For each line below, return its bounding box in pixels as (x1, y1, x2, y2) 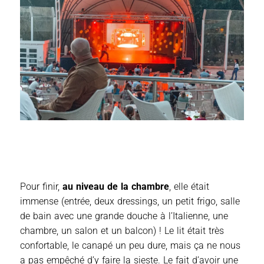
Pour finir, (20, 181, 62, 193)
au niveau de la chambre (62, 181, 169, 193)
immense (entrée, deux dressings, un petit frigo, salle (20, 196, 240, 207)
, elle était (169, 181, 209, 193)
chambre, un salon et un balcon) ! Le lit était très (20, 225, 224, 237)
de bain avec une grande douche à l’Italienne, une (20, 210, 228, 222)
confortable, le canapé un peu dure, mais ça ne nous (20, 240, 240, 252)
